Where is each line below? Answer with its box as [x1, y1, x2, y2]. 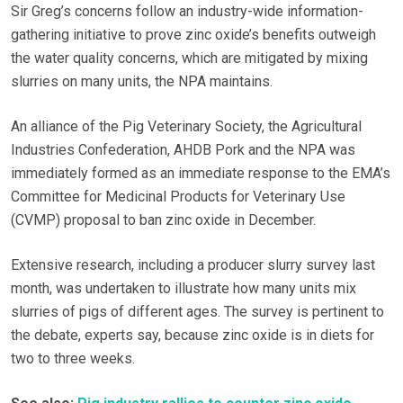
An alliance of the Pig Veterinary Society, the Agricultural [11, 118, 362, 136]
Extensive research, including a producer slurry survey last [11, 256, 375, 274]
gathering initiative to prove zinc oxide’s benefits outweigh [11, 26, 376, 44]
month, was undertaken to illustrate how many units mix [11, 280, 356, 298]
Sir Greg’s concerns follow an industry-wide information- [11, 3, 363, 21]
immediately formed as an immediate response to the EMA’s [11, 165, 390, 183]
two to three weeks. [11, 350, 135, 368]
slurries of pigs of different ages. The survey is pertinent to [11, 303, 384, 321]
